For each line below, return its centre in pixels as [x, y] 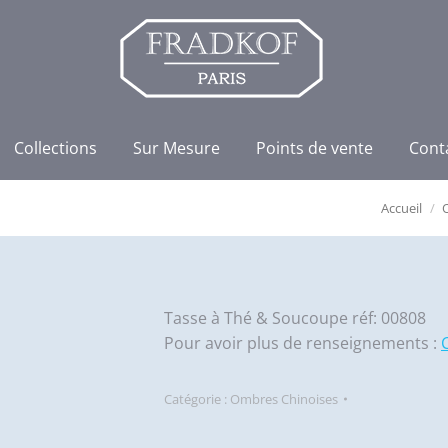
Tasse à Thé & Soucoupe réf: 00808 [295, 318]
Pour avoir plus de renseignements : [302, 343]
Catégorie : [197, 399]
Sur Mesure [176, 148]
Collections [55, 148]
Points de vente [314, 148]
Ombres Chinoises [284, 399]
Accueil [401, 208]
